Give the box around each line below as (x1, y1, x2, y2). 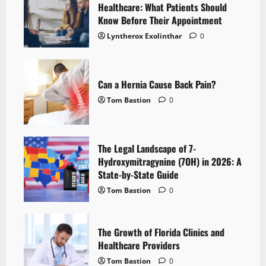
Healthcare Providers (98, 237, 180, 252)
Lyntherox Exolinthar (107, 30, 182, 41)
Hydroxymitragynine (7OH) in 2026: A (98, 154, 242, 169)
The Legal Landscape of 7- (98, 141, 196, 156)
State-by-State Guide (98, 167, 179, 182)
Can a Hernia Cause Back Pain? (98, 77, 216, 91)
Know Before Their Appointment (98, 12, 222, 27)
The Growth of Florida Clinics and (98, 224, 224, 239)
